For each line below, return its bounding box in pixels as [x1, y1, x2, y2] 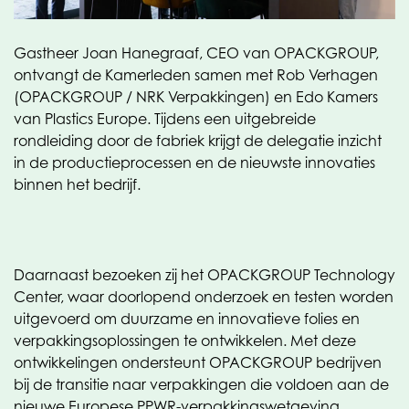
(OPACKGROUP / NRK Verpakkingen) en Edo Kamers [14, 88, 378, 106]
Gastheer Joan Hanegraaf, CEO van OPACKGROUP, [14, 44, 379, 62]
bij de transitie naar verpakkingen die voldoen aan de [14, 375, 389, 393]
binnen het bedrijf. [14, 175, 141, 194]
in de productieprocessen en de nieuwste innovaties [14, 153, 375, 172]
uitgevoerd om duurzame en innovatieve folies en [14, 309, 360, 328]
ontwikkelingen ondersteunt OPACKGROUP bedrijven [14, 353, 382, 372]
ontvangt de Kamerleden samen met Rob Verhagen [14, 66, 378, 84]
